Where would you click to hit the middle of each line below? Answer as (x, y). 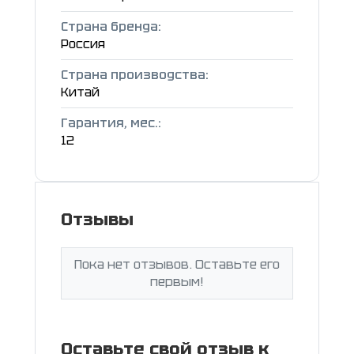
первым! (177, 282)
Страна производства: (135, 75)
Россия (83, 44)
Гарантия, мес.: (111, 123)
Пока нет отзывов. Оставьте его (177, 265)
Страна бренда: (111, 27)
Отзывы (97, 220)
